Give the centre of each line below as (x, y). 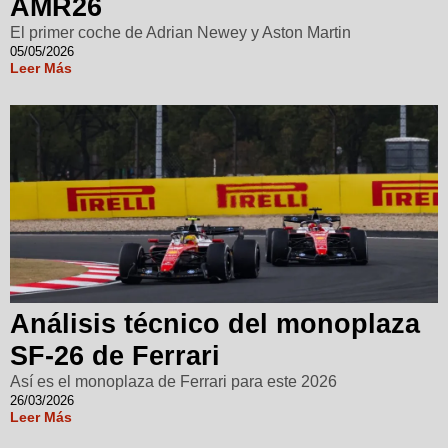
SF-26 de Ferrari (115, 356)
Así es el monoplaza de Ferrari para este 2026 (173, 382)
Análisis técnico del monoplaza (215, 324)
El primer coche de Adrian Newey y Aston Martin (180, 33)
